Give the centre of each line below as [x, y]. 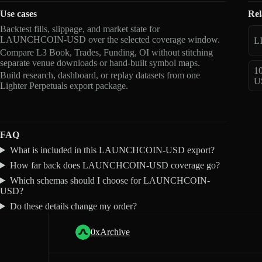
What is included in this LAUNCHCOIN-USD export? [112, 150]
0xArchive [110, 232]
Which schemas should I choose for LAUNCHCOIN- [110, 180]
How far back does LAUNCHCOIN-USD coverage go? [115, 165]
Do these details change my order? [73, 206]
